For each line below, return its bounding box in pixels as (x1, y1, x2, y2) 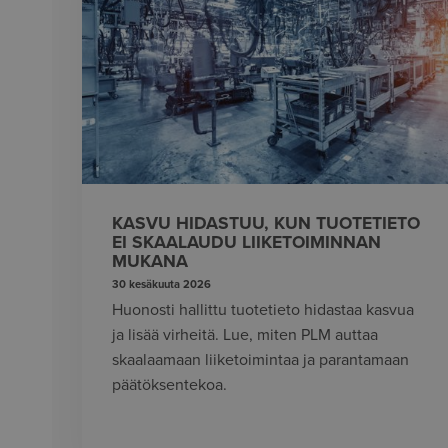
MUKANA (112, 250, 188, 272)
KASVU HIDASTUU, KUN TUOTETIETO (112, 212, 420, 234)
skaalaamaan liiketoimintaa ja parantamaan (112, 350, 409, 371)
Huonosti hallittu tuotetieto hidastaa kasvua (112, 300, 414, 321)
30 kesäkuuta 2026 (112, 278, 211, 292)
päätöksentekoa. (112, 375, 227, 396)
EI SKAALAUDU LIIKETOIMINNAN (112, 231, 381, 253)
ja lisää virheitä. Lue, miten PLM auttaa (112, 325, 378, 346)
